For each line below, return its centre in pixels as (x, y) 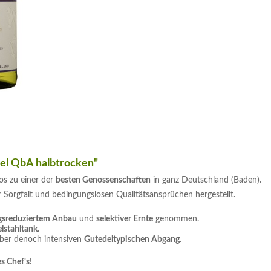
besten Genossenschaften (103, 180)
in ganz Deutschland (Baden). (206, 180)
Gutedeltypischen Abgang (132, 240)
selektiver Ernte (125, 219)
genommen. (176, 219)
